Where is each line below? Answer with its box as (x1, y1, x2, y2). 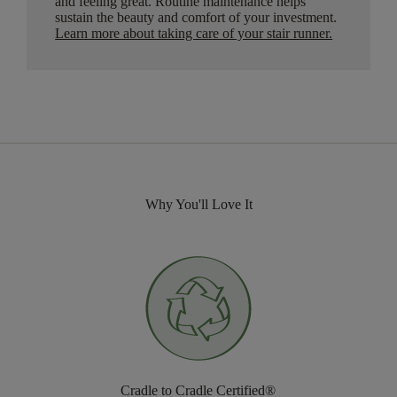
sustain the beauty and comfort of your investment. (55, 10, 338, 26)
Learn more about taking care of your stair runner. (55, 26, 333, 42)
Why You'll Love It (144, 197, 253, 213)
